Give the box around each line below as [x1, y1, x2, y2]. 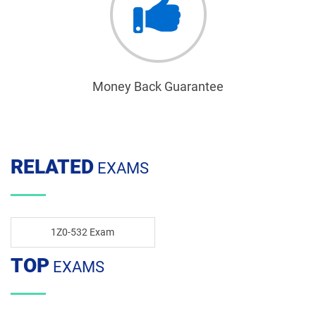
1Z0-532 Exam [51, 226, 115, 238]
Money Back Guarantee [92, 79, 224, 94]
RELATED [11, 155, 94, 178]
